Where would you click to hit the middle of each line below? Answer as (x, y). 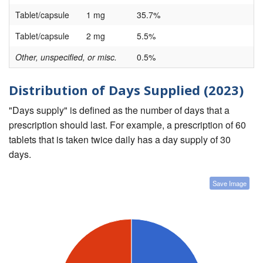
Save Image (230, 183)
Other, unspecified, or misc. (66, 57)
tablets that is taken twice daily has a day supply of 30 (120, 139)
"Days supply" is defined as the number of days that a (119, 110)
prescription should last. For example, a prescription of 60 (127, 124)
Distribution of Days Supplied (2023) (126, 90)
